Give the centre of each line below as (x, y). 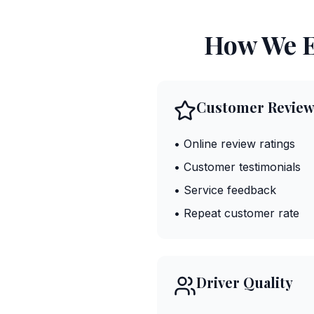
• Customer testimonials (237, 167)
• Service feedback (225, 190)
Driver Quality (245, 282)
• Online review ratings (234, 144)
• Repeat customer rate (237, 213)
